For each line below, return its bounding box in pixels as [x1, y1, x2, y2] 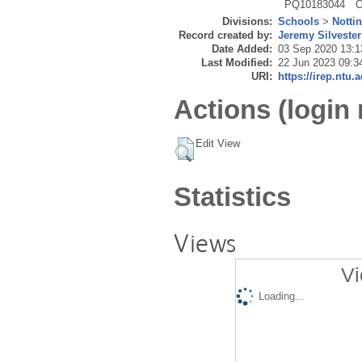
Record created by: [179, 29, 272, 42]
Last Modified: [201, 57, 272, 69]
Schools [278, 15, 319, 28]
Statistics [174, 181, 291, 212]
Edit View [196, 137, 240, 149]
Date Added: [212, 43, 272, 56]
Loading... [258, 290, 305, 303]
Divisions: [222, 15, 272, 28]
